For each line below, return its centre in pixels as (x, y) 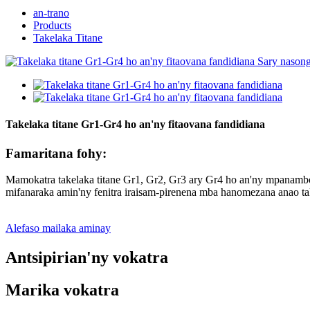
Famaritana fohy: (56, 153)
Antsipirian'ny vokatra (87, 258)
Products (52, 25)
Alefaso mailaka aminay (58, 228)
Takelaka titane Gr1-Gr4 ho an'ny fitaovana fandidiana (135, 125)
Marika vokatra (62, 290)
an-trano (51, 13)
